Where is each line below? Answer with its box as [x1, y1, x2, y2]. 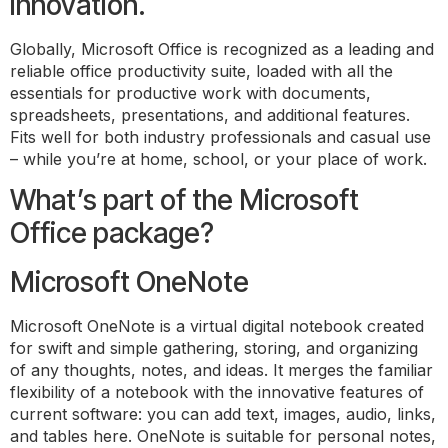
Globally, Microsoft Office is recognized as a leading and [10, 39, 434, 59]
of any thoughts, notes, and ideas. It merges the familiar [10, 360, 433, 381]
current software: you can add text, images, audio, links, [10, 404, 436, 425]
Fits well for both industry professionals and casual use [10, 127, 431, 147]
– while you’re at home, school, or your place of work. [10, 149, 427, 169]
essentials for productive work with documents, [10, 83, 371, 103]
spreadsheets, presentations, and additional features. [10, 105, 410, 125]
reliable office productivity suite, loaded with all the [10, 61, 393, 81]
